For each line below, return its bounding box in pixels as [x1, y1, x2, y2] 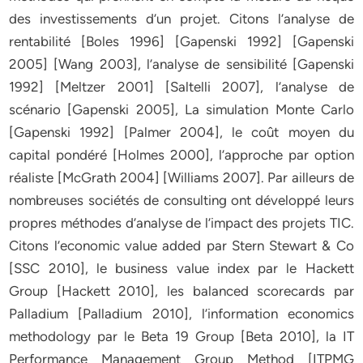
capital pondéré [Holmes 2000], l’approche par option [9, 147, 354, 163]
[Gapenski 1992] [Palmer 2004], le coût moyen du [9, 124, 354, 140]
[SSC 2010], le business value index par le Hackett [9, 260, 354, 276]
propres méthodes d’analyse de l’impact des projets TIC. [9, 215, 354, 231]
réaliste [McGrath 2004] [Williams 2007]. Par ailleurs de [9, 169, 354, 186]
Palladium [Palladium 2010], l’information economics [9, 305, 354, 322]
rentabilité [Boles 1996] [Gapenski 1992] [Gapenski [9, 33, 354, 49]
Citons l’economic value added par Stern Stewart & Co [9, 237, 354, 254]
